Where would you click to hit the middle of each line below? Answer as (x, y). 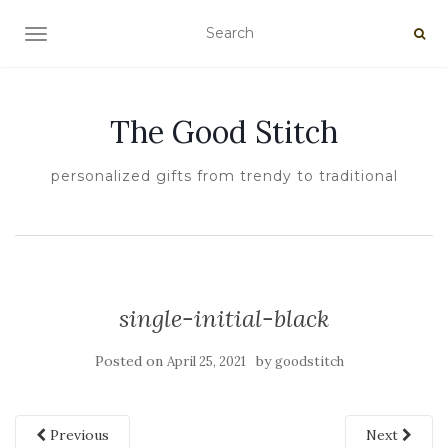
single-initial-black (224, 318)
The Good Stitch (224, 132)
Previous (77, 435)
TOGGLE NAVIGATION (114, 36)
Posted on (130, 361)
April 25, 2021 (206, 361)
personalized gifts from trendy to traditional (224, 176)
